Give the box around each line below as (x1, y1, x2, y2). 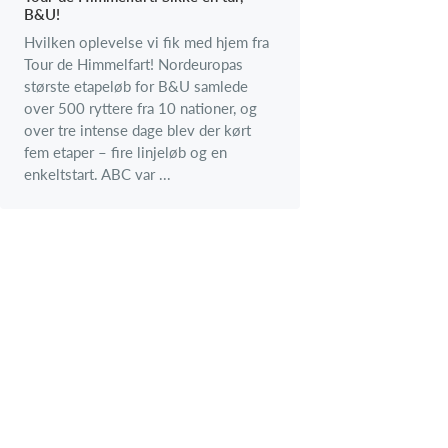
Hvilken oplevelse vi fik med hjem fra (24, 33, 269, 52)
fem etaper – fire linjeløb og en (24, 143, 227, 162)
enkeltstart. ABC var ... (24, 165, 171, 184)
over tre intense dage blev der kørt (24, 121, 251, 140)
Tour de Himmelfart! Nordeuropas (24, 55, 243, 74)
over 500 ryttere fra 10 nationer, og (24, 99, 257, 118)
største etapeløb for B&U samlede (24, 77, 248, 96)
